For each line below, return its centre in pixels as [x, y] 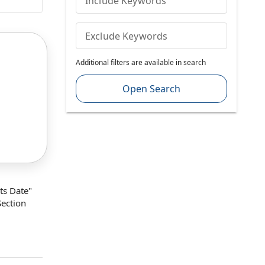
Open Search [151, 89]
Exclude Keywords [126, 36]
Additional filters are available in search [140, 62]
